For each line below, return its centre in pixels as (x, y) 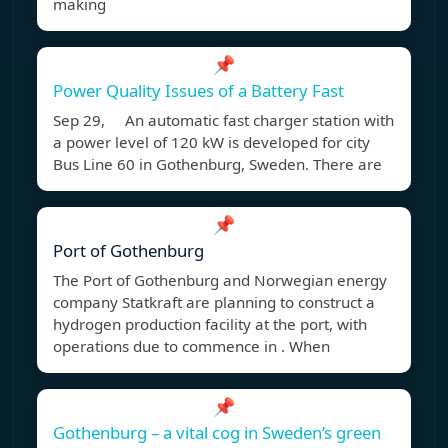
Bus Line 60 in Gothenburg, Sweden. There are (217, 164)
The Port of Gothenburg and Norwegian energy (220, 280)
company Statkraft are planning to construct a (214, 302)
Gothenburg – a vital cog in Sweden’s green (217, 433)
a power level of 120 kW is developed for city (211, 142)
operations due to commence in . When (191, 346)
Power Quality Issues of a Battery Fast (198, 91)
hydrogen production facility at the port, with (210, 324)
